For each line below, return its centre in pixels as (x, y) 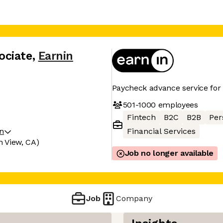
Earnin (56, 56)
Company (134, 198)
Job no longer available (169, 153)
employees (177, 105)
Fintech (141, 117)
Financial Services (161, 131)
